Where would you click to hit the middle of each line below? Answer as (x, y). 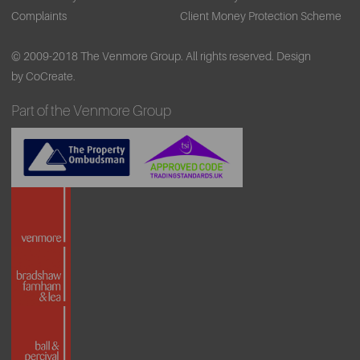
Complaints (39, 16)
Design (294, 56)
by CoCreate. (43, 76)
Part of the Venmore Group (91, 111)
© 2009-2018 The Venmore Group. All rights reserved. (143, 56)
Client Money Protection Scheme (261, 16)
